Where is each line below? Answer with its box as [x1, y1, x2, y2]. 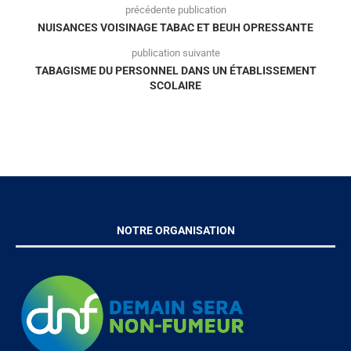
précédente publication [125, 3, 226, 16]
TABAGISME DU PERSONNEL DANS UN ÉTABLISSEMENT [34, 63, 317, 77]
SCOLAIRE [150, 78, 201, 92]
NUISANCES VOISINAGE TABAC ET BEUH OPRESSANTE [38, 20, 313, 34]
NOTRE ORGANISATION [116, 223, 235, 237]
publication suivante [131, 46, 220, 59]
